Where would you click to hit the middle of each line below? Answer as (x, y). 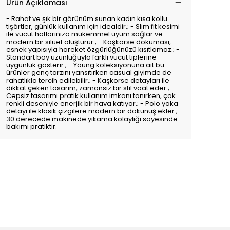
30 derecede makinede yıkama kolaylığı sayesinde (92, 119)
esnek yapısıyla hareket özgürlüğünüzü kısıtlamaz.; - (93, 50)
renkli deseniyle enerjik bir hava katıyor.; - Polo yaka (92, 103)
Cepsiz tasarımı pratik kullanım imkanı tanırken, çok (91, 96)
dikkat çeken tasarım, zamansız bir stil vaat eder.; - (90, 88)
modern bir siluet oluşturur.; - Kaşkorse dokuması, (89, 42)
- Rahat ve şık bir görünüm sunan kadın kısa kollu (87, 19)
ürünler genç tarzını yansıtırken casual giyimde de (89, 73)
